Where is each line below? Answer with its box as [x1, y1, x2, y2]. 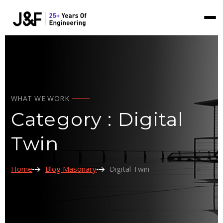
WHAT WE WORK [11, 94, 70, 103]
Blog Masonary [45, 164, 97, 174]
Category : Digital [11, 108, 184, 131]
